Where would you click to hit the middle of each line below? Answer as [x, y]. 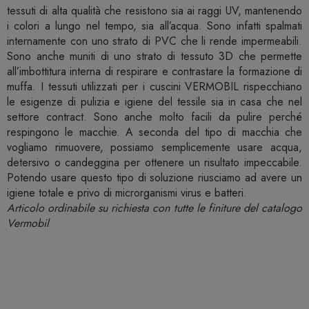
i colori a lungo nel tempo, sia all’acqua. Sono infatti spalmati [154, 26]
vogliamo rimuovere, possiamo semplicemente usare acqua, [154, 148]
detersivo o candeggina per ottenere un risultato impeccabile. [154, 163]
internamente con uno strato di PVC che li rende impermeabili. [154, 41]
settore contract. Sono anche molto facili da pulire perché [154, 117]
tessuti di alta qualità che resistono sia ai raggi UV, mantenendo [154, 11]
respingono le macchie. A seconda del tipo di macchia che [154, 132]
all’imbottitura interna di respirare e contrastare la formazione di [154, 72]
